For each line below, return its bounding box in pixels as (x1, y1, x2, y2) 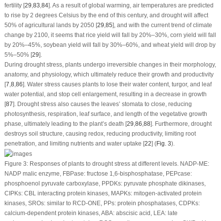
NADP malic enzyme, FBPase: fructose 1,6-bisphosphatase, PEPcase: (4, 170, 192, 177)
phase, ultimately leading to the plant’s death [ (4, 120, 127, 127)
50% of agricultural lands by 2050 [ (4, 21, 97, 29)
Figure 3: (4, 160, 28, 167)
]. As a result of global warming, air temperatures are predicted (48, 1, 214, 9)
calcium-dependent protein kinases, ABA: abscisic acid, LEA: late (4, 209, 178, 217)
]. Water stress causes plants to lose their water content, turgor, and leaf (22, 80, 212, 88)
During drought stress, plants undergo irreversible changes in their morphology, (4, 61, 216, 68)
